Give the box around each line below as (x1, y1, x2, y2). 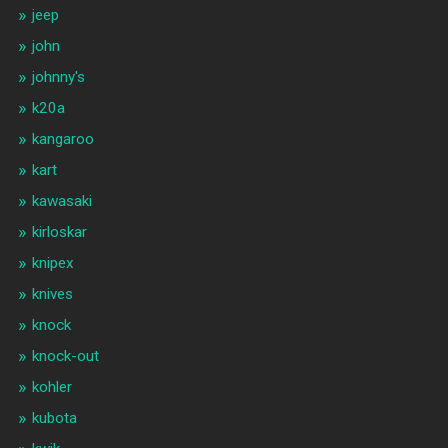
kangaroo (31, 129, 94, 148)
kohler (31, 377, 72, 396)
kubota (31, 408, 77, 427)
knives (31, 284, 73, 303)
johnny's (31, 67, 85, 86)
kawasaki (31, 191, 92, 210)
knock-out (31, 346, 99, 365)
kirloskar (31, 222, 87, 241)
